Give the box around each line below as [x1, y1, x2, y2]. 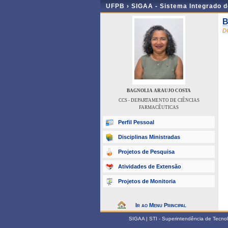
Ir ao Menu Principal [135, 202, 186, 208]
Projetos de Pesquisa [118, 149, 175, 155]
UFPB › [106, 3, 131, 10]
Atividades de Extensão [118, 163, 181, 169]
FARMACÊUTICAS [139, 105, 179, 110]
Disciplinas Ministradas [118, 134, 180, 140]
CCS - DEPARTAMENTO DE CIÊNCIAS [118, 98, 199, 103]
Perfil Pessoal [118, 119, 154, 125]
